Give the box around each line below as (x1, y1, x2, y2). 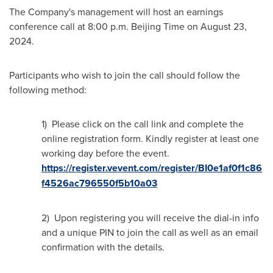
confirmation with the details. (41, 240, 165, 253)
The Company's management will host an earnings (9, 5, 223, 18)
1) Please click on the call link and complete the (41, 117, 244, 130)
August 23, (200, 19, 247, 33)
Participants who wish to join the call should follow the (9, 68, 240, 82)
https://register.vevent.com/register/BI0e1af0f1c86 (41, 161, 263, 175)
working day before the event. (41, 146, 170, 160)
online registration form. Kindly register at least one (41, 132, 260, 145)
